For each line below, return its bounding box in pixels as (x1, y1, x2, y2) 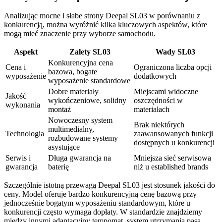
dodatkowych (134, 72, 176, 81)
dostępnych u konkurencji (134, 138, 215, 147)
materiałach (134, 105, 169, 114)
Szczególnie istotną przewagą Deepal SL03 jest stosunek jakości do (4, 181, 215, 190)
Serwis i (5, 154, 31, 163)
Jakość (5, 92, 26, 101)
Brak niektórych (134, 120, 184, 129)
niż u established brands (134, 163, 208, 171)
